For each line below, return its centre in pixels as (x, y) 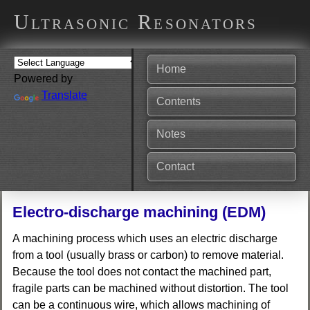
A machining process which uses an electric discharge (145, 238)
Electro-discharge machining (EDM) (139, 212)
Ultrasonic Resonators (136, 22)
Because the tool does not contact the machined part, (142, 272)
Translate (64, 95)
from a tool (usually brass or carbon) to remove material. (148, 255)
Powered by (43, 79)
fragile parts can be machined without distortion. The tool (151, 288)
